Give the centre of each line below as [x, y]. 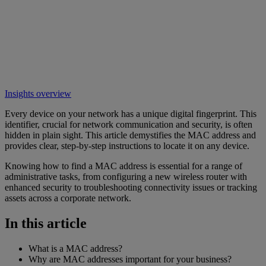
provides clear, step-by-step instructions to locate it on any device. [127, 145]
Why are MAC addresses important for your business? [130, 259]
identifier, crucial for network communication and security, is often [129, 124]
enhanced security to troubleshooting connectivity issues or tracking [131, 187]
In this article [46, 223]
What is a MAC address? [75, 248]
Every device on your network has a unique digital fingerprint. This [131, 113]
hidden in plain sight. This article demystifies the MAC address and [130, 135]
